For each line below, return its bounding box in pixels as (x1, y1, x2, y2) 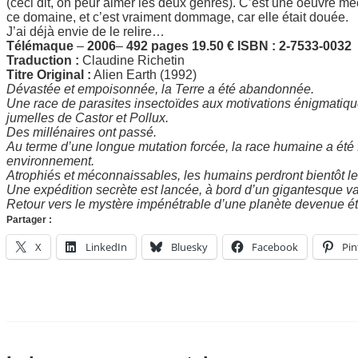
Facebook (252, 239, 298, 254)
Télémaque (6, 38, 77, 53)
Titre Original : (6, 67, 91, 82)
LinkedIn (86, 239, 127, 254)
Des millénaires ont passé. (6, 125, 157, 139)
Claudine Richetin (79, 53, 185, 67)
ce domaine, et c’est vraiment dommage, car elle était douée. (6, 10, 348, 24)
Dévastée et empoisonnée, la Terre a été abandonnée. (6, 82, 314, 96)
